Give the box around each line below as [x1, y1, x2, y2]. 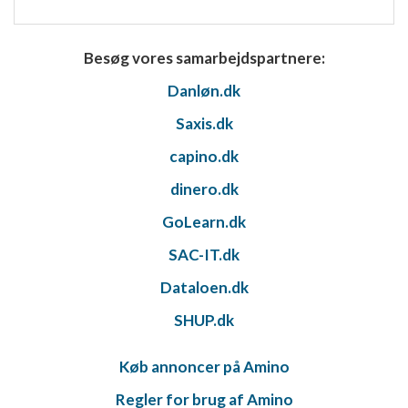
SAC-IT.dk [168, 245, 240, 264]
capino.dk [169, 147, 239, 166]
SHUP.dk [174, 311, 234, 330]
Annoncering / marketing [30, 123, 179, 138]
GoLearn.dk [162, 212, 246, 231]
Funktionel [30, 86, 96, 101]
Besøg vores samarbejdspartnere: [83, 48, 325, 67]
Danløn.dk [168, 81, 240, 100]
